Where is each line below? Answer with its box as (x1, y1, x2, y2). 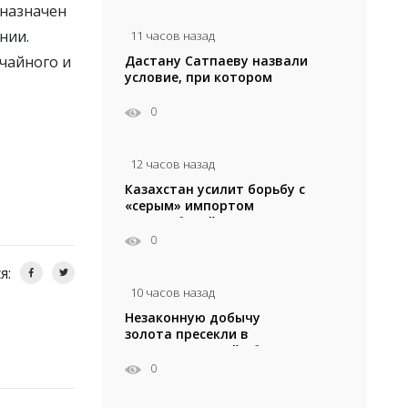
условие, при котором (125, 68, 272, 87)
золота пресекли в (125, 325, 249, 343)
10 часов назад (130, 284, 215, 301)
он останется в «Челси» (125, 85, 282, 103)
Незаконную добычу (125, 309, 260, 327)
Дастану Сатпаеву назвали (125, 52, 308, 70)
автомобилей (125, 213, 216, 231)
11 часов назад (130, 27, 215, 45)
